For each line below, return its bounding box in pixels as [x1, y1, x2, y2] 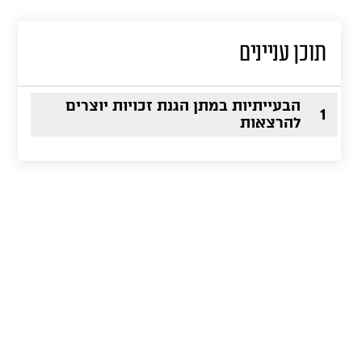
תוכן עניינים [239, 40, 326, 67]
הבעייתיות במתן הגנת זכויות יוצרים [65, 97, 301, 115]
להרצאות [240, 114, 301, 132]
